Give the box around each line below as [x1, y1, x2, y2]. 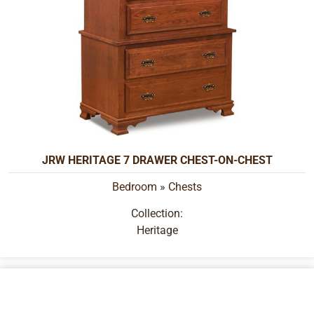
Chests [168, 179, 202, 193]
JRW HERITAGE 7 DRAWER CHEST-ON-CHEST [41, 153, 273, 167]
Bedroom [112, 179, 157, 193]
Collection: [131, 206, 183, 220]
